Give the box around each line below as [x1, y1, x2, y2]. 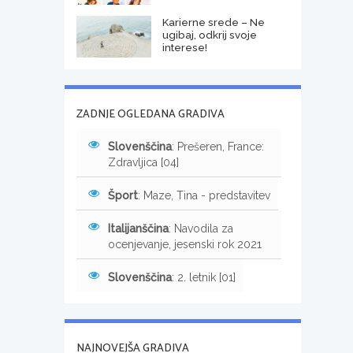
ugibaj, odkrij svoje [162, 28, 257, 41]
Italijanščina [108, 221, 169, 235]
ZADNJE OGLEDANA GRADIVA [76, 105, 225, 124]
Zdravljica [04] [108, 155, 179, 169]
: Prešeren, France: [172, 139, 264, 153]
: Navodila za [169, 221, 233, 235]
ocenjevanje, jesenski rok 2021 [108, 237, 262, 251]
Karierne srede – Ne [162, 15, 265, 28]
